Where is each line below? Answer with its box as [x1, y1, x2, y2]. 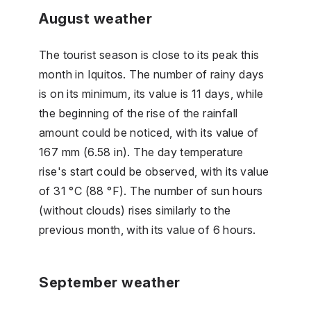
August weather [39, 10, 152, 27]
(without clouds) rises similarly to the [39, 203, 231, 217]
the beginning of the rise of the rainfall [39, 106, 238, 120]
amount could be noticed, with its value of [39, 125, 259, 140]
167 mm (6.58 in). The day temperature [39, 144, 244, 159]
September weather [39, 274, 180, 291]
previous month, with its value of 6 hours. [39, 222, 256, 237]
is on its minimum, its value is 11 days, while [39, 86, 264, 101]
